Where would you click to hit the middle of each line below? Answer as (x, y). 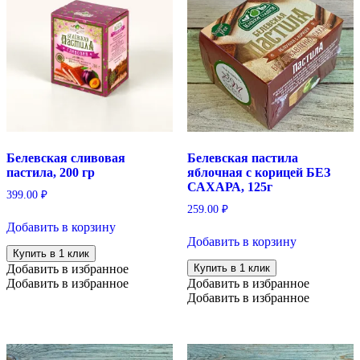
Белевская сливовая (66, 157)
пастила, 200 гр (51, 172)
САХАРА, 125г (229, 186)
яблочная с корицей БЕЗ (258, 172)
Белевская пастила (242, 157)
